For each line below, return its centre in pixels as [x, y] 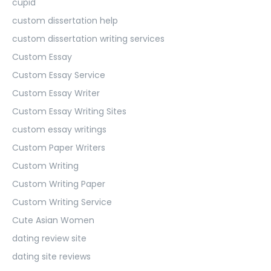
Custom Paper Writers [59, 147]
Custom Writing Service [62, 202]
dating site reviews [51, 256]
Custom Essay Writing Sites [69, 111]
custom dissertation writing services [88, 38]
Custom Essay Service [59, 75]
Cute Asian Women [53, 220]
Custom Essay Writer [56, 93]
